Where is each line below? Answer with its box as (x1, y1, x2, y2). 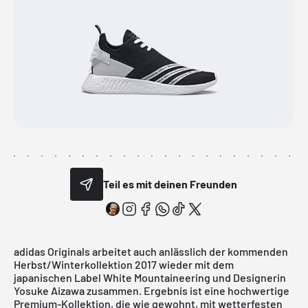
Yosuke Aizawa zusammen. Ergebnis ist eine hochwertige (14, 283, 289, 297)
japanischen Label (14, 270, 103, 284)
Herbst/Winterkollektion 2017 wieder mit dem (14, 257, 234, 271)
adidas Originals (14, 244, 90, 258)
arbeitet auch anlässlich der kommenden (90, 244, 288, 258)
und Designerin (210, 270, 286, 284)
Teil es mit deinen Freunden (103, 177, 238, 191)
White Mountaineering (103, 270, 210, 284)
